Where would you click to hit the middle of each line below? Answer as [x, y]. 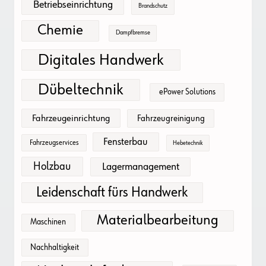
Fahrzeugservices [54, 142]
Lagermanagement [140, 167]
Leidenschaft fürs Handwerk [112, 192]
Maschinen [48, 222]
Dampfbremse [133, 33]
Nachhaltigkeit [55, 247]
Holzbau [52, 166]
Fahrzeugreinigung [171, 118]
